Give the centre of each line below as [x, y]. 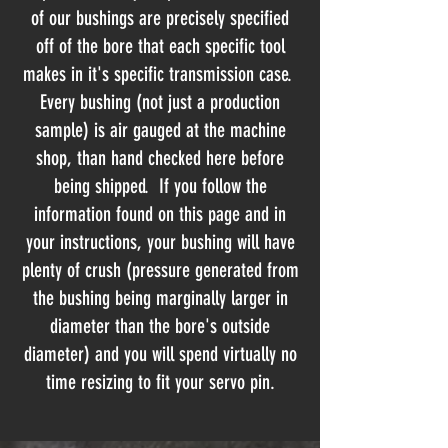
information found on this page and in [160, 214]
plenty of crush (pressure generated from [160, 270]
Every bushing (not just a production [160, 102]
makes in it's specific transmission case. [160, 74]
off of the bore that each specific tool [160, 46]
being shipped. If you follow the [160, 186]
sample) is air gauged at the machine [160, 130]
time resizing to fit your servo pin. [160, 382]
